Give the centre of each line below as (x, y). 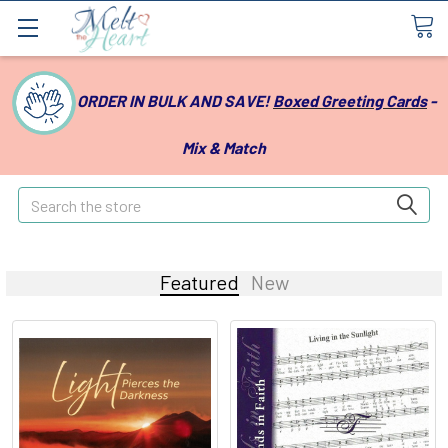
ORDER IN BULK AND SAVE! (175, 101)
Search (41, 198)
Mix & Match (224, 147)
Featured (199, 282)
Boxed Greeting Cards (350, 101)
